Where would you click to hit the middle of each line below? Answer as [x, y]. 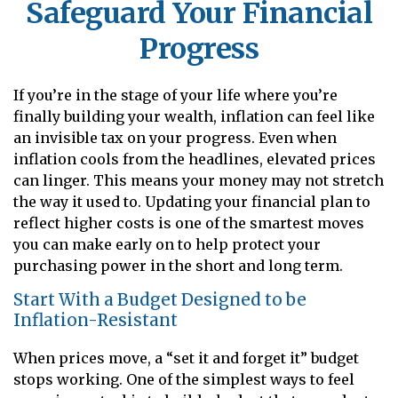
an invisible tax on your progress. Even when [175, 138]
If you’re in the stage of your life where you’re [175, 95]
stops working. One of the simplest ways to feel [184, 379]
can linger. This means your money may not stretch [199, 180]
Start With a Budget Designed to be [160, 300]
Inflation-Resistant [96, 320]
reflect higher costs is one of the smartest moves [189, 223]
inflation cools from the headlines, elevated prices [195, 159]
